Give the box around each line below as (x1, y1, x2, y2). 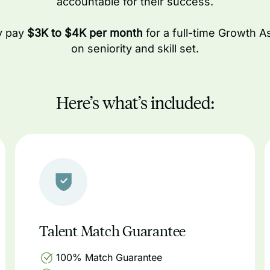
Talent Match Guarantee (39, 221, 186, 240)
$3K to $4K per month (27, 27, 143, 39)
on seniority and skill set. (71, 42, 199, 55)
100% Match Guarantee (56, 251, 163, 263)
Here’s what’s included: (55, 91, 215, 113)
